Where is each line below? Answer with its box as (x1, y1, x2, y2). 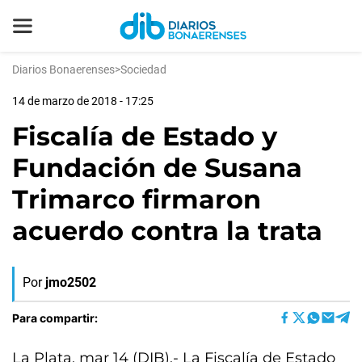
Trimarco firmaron (12, 183, 261, 215)
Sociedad (120, 63, 166, 76)
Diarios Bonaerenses (12, 63, 115, 76)
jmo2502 (45, 275, 96, 290)
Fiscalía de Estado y (12, 120, 277, 152)
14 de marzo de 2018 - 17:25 (12, 95, 154, 107)
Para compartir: (12, 310, 98, 325)
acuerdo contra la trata (12, 215, 322, 246)
